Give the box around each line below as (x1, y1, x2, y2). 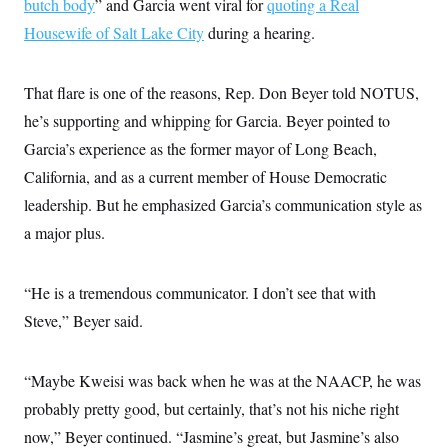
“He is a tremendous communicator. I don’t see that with (24, 282, 376, 303)
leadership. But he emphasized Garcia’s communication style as (24, 194, 422, 215)
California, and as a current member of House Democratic (24, 166, 387, 187)
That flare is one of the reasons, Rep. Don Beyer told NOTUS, (24, 82, 419, 103)
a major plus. (24, 222, 105, 243)
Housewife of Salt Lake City (24, 22, 204, 43)
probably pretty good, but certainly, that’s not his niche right (24, 398, 399, 419)
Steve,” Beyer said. (24, 310, 143, 331)
